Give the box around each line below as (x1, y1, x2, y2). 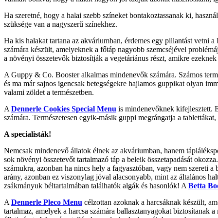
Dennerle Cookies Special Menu (11, 104, 116, 113)
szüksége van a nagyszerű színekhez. (4, 19, 117, 28)
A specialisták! (4, 129, 51, 138)
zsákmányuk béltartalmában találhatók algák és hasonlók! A (4, 181, 188, 190)
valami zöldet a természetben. (4, 88, 94, 96)
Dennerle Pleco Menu (11, 198, 82, 206)
